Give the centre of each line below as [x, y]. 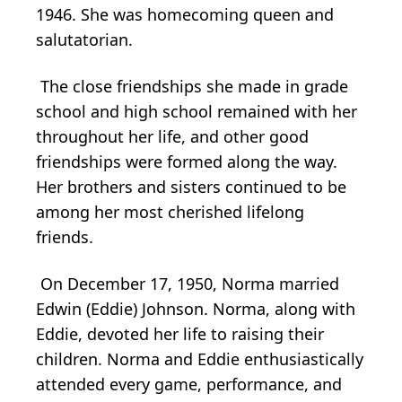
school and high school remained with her [197, 111]
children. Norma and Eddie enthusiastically [200, 358]
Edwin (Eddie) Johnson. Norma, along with [196, 308]
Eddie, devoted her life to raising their [180, 333]
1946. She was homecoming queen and [185, 14]
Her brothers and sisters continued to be [191, 186]
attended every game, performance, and [189, 384]
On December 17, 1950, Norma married [188, 283]
